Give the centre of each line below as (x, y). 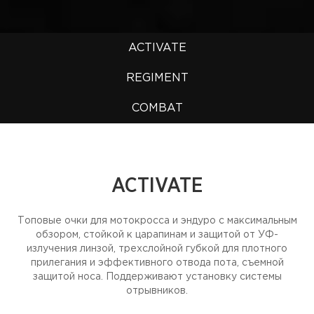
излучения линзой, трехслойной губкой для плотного (157, 249)
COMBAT (157, 108)
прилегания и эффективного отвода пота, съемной (157, 263)
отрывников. (157, 291)
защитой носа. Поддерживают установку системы (157, 277)
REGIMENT (157, 78)
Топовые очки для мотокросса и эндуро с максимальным (157, 221)
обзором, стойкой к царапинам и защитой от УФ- (157, 235)
